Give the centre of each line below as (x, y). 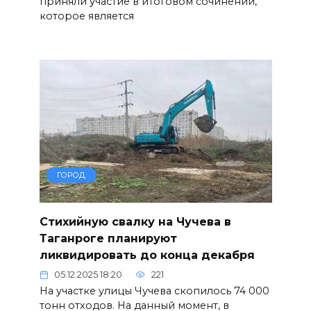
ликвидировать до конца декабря (147, 255)
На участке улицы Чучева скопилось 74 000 (154, 291)
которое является (86, 16)
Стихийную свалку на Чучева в (135, 221)
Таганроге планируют (108, 238)
